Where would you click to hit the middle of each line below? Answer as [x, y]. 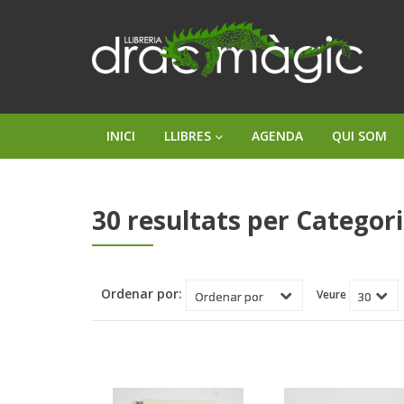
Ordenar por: [142, 294]
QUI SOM [359, 136]
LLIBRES [189, 136]
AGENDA [277, 136]
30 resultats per [194, 220]
